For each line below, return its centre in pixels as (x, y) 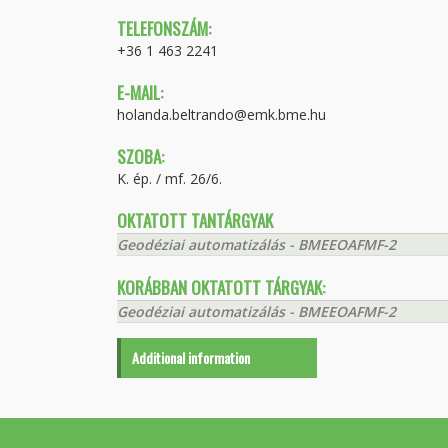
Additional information (191, 357)
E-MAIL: (140, 92)
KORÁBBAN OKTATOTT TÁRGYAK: (221, 287)
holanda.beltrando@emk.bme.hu (221, 114)
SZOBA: (140, 156)
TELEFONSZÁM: (164, 28)
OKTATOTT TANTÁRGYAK (195, 220)
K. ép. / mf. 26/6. (169, 178)
